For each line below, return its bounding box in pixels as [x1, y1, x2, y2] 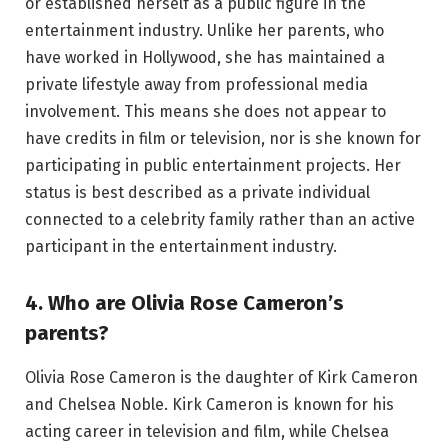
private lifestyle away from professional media [25, 75, 368, 95]
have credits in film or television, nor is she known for [25, 129, 421, 149]
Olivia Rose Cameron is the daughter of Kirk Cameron [25, 367, 418, 387]
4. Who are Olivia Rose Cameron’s [25, 291, 344, 316]
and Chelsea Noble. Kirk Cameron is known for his [25, 394, 394, 414]
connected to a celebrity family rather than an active [25, 210, 415, 230]
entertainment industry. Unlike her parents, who [25, 21, 384, 41]
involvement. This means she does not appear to [25, 102, 386, 122]
